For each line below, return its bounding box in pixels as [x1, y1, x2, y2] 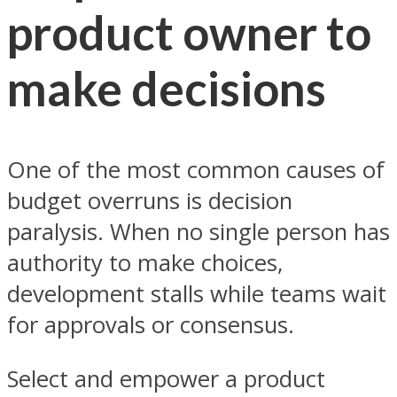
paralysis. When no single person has [7, 216, 390, 248]
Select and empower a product [7, 362, 325, 394]
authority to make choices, [7, 247, 284, 279]
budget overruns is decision [7, 185, 292, 217]
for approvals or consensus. [7, 309, 294, 341]
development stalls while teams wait [7, 278, 386, 310]
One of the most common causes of [7, 154, 385, 186]
